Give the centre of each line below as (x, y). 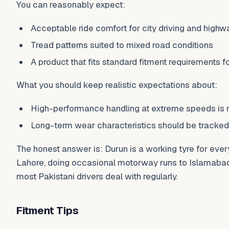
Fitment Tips (48, 210)
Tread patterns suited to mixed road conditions (122, 45)
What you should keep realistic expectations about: (117, 85)
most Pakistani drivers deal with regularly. (97, 176)
